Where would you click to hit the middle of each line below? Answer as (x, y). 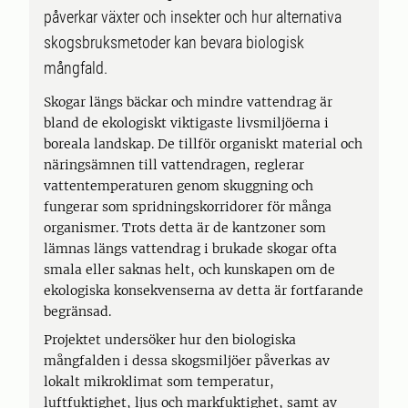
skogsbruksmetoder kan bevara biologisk (174, 42)
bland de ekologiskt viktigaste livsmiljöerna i (186, 123)
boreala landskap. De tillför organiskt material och (203, 144)
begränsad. (77, 311)
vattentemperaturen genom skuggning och (178, 186)
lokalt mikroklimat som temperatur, (159, 382)
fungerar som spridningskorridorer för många (188, 207)
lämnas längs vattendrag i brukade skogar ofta (190, 249)
